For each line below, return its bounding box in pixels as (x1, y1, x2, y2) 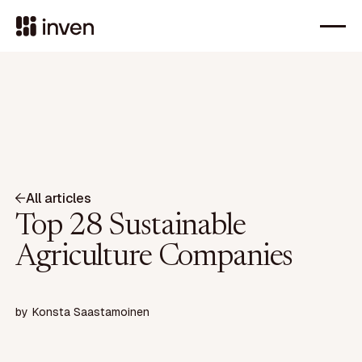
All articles (26, 189, 91, 207)
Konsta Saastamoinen (32, 305, 150, 320)
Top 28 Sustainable (15, 211, 246, 242)
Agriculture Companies (15, 242, 293, 273)
